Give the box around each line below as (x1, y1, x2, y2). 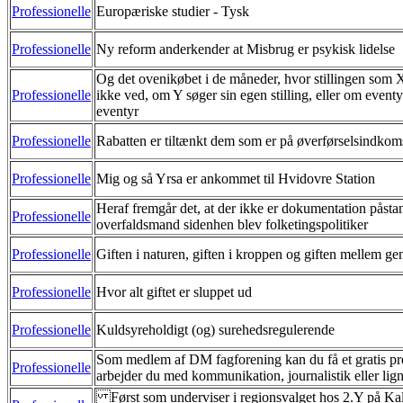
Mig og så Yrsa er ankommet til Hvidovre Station (96, 170, 375, 186)
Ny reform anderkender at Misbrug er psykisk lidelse (96, 40, 395, 57)
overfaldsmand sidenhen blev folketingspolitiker (96, 216, 368, 232)
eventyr (96, 103, 139, 119)
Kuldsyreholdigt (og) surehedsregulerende (96, 321, 335, 337)
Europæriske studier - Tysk (96, 3, 249, 19)
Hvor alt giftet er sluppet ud (96, 283, 252, 300)
